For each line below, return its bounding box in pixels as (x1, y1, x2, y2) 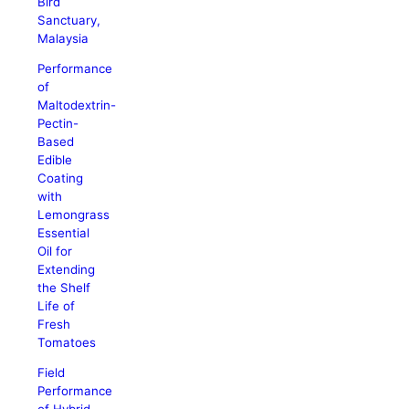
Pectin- (37, 115, 79, 131)
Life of (37, 298, 76, 313)
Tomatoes (37, 334, 97, 350)
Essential (37, 225, 90, 240)
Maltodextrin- (37, 97, 117, 112)
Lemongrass (37, 206, 110, 222)
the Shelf (37, 279, 91, 295)
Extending (37, 261, 96, 277)
